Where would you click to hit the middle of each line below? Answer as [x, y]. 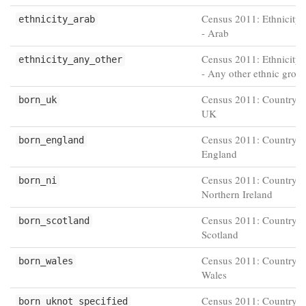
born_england [51, 140]
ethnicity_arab [57, 19]
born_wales [46, 261]
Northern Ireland [237, 194]
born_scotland [54, 221]
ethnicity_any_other [70, 59]
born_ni [38, 180]
